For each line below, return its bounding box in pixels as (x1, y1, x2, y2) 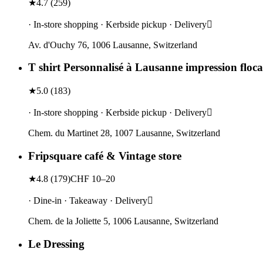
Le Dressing (28, 238, 85, 251)
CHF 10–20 (70, 174, 115, 184)
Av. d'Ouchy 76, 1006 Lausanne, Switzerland (28, 39, 197, 50)
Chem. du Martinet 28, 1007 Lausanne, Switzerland (28, 127, 220, 138)
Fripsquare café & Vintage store (28, 149, 181, 162)
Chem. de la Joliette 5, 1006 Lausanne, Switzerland (28, 216, 218, 227)
